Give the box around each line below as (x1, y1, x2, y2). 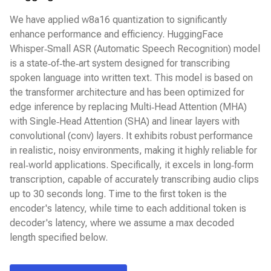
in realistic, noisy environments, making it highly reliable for (10, 145, 257, 156)
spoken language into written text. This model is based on (10, 72, 253, 83)
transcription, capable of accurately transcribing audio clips (10, 174, 259, 185)
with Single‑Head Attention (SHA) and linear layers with (10, 116, 240, 127)
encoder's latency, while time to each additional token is (10, 203, 246, 214)
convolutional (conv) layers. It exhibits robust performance (10, 130, 253, 142)
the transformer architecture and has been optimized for (10, 87, 244, 98)
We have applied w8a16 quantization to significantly (10, 14, 227, 25)
